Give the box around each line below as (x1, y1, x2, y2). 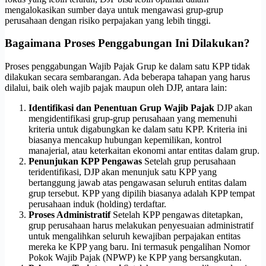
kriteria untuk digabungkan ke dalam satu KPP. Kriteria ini (28, 123, 247, 134)
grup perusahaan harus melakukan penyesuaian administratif (28, 220, 254, 230)
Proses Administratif (28, 209, 110, 220)
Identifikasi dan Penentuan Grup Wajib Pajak (28, 102, 214, 113)
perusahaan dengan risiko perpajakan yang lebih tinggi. (5, 15, 211, 26)
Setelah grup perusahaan (142, 156, 236, 166)
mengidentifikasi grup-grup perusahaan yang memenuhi (28, 113, 237, 123)
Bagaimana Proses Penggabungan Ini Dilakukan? (5, 37, 250, 50)
